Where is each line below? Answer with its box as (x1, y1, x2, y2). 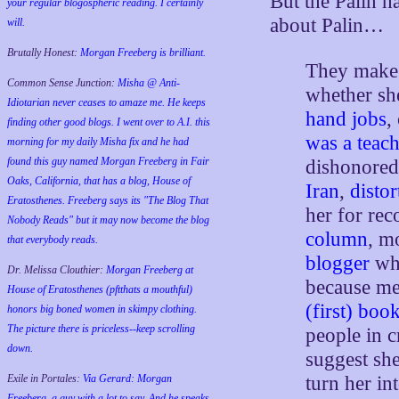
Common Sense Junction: (7, 77, 118, 89)
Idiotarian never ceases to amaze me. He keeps (7, 96, 206, 109)
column (305, 227, 369, 250)
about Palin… (270, 14, 385, 37)
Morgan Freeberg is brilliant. (80, 46, 206, 59)
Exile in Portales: (7, 372, 83, 385)
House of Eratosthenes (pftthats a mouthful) (7, 283, 192, 296)
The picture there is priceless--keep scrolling (7, 322, 195, 335)
